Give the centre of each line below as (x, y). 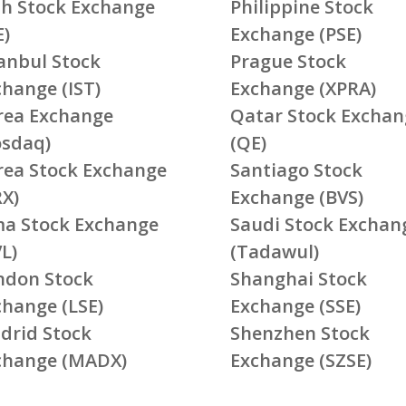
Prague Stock (288, 61)
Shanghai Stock (298, 278)
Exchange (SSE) (295, 305)
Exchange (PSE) (295, 34)
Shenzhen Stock (300, 333)
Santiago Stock (296, 169)
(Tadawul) (274, 251)
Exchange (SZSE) (300, 360)
